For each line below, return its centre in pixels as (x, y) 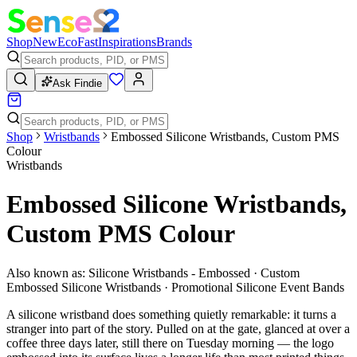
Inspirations (127, 42)
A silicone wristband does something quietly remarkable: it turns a (171, 314)
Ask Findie (77, 83)
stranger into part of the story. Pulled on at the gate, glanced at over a (178, 328)
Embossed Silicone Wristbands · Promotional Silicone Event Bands (175, 287)
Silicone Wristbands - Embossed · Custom (194, 273)
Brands (174, 42)
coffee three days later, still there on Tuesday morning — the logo (170, 343)
